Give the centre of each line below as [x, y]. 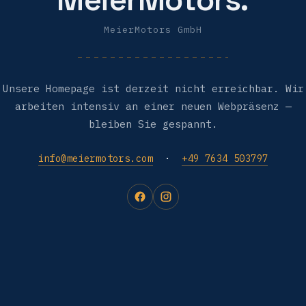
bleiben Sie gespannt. [153, 124]
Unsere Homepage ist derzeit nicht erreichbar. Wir [153, 88]
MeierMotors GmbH [153, 29]
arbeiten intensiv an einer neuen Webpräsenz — [153, 106]
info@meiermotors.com [95, 158]
